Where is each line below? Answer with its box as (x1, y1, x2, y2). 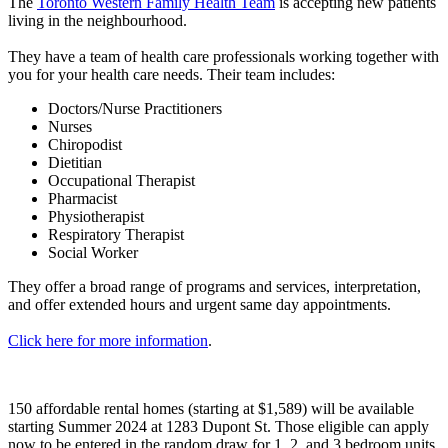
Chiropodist (48, 135, 122, 153)
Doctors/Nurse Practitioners (48, 99, 222, 117)
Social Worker (48, 243, 138, 261)
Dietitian (48, 153, 102, 171)
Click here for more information (8, 331, 208, 349)
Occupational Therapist (48, 171, 195, 189)
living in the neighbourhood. (8, 11, 191, 29)
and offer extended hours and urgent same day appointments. (8, 295, 395, 313)
